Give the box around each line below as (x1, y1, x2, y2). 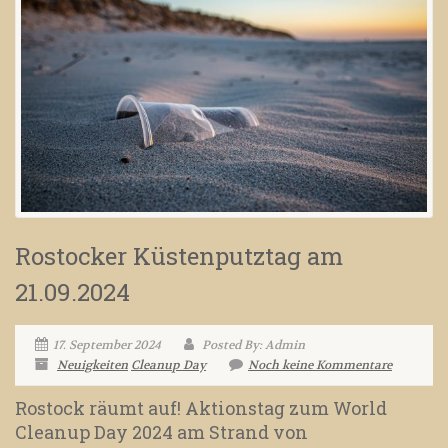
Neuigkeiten (57, 356, 128, 373)
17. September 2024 (53, 336, 161, 353)
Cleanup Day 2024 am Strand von (15, 419, 308, 444)
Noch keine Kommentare (248, 356, 392, 373)
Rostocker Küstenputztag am (15, 239, 343, 272)
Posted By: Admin (199, 336, 305, 353)
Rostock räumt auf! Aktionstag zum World (15, 395, 387, 420)
